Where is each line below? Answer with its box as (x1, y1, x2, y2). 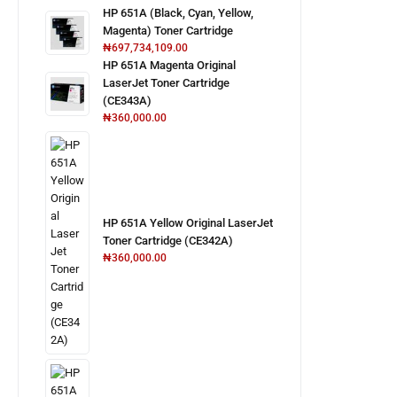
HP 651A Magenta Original (103, 58, 236, 72)
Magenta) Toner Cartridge (103, 24, 233, 37)
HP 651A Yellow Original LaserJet (103, 216, 273, 230)
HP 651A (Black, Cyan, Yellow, (103, 6, 253, 19)
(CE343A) (103, 94, 152, 107)
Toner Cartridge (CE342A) (103, 234, 233, 247)
